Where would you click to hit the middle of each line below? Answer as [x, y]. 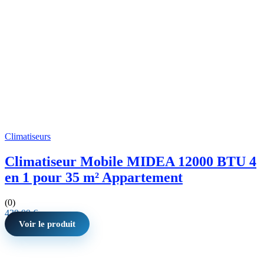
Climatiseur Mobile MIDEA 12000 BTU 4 [131, 161]
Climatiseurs [28, 136]
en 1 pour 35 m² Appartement [94, 177]
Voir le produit [47, 224]
